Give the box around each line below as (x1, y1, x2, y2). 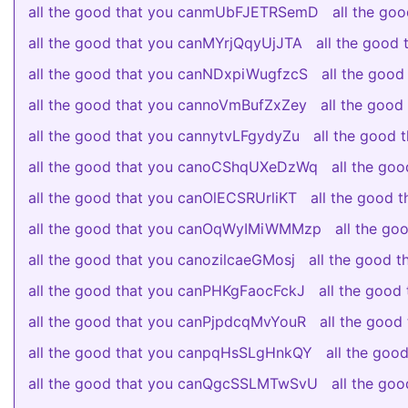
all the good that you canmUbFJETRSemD (28, 3, 319, 21)
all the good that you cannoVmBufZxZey (28, 96, 307, 114)
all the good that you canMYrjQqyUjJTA (28, 34, 302, 52)
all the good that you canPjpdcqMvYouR (28, 312, 306, 331)
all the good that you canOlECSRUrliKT (28, 189, 297, 207)
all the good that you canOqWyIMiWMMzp (28, 219, 321, 238)
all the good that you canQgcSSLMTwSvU (28, 374, 318, 393)
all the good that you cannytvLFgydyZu (28, 127, 300, 145)
